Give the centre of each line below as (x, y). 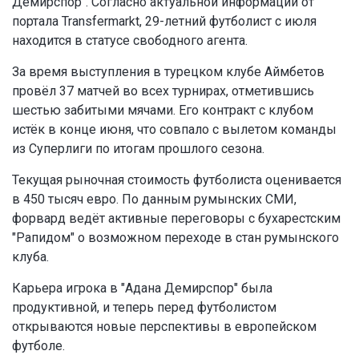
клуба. (30, 257)
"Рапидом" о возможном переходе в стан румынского (175, 238)
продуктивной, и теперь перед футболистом (144, 308)
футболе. (38, 346)
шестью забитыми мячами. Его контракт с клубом (163, 111)
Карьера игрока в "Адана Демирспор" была (142, 288)
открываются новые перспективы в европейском (164, 327)
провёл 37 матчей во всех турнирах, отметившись (163, 91)
